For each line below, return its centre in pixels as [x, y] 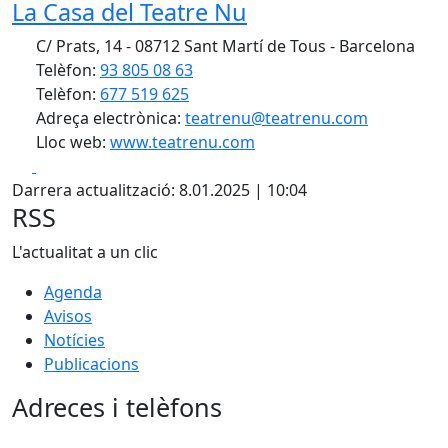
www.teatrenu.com [182, 142]
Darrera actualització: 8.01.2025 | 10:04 [159, 190]
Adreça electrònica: [108, 118]
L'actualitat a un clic [85, 252]
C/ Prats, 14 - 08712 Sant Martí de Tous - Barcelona [223, 46]
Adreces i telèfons [117, 407]
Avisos [68, 316]
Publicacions [91, 364]
